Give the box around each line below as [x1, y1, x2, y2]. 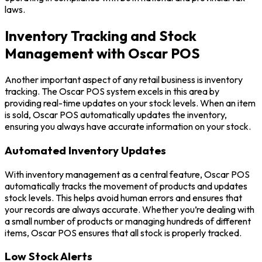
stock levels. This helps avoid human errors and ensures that [5, 191, 242, 204]
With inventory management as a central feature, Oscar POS [5, 168, 250, 180]
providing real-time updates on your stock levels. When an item [5, 97, 256, 109]
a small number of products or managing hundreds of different [5, 215, 251, 227]
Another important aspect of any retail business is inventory [5, 74, 243, 86]
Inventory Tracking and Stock [5, 27, 196, 45]
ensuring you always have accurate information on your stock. [5, 120, 251, 133]
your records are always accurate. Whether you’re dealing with [5, 203, 254, 215]
